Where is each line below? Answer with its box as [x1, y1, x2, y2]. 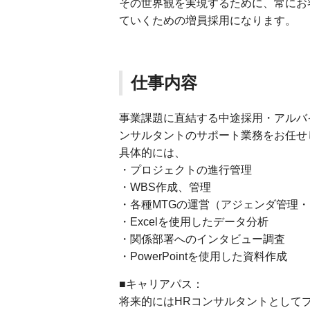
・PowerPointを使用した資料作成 [119, 250, 287, 262]
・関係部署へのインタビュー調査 [119, 233, 285, 245]
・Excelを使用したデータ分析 [119, 216, 268, 228]
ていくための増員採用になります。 [119, 15, 296, 26]
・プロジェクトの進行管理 [119, 164, 252, 176]
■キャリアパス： [119, 278, 203, 290]
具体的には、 [119, 147, 185, 158]
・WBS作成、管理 [119, 181, 211, 193]
